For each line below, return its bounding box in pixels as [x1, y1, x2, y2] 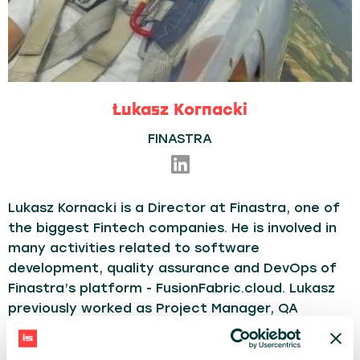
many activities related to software [8, 240, 260, 256]
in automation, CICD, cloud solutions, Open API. [8, 341, 332, 356]
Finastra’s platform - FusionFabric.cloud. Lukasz [8, 280, 335, 296]
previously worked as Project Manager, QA [8, 301, 298, 316]
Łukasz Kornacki [112, 100, 247, 119]
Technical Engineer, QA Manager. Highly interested [8, 321, 351, 336]
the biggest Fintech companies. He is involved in [8, 220, 337, 235]
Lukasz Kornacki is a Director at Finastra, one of [8, 200, 340, 215]
